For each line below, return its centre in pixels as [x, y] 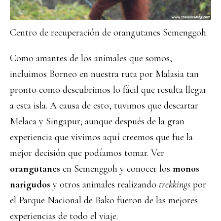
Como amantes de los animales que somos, [91, 58]
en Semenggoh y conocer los [118, 169]
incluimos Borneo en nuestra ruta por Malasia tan [104, 74]
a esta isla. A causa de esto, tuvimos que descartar [104, 106]
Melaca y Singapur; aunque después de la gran [97, 121]
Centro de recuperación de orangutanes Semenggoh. [109, 33]
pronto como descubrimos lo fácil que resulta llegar [108, 90]
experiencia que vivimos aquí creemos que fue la [101, 137]
